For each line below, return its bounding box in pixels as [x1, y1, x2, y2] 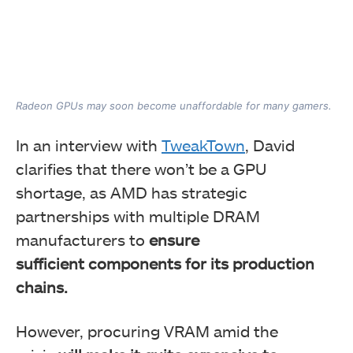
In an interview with [16, 135, 162, 154]
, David [245, 135, 295, 154]
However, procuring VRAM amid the [16, 321, 278, 340]
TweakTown [162, 135, 245, 154]
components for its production [84, 253, 314, 273]
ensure [149, 229, 199, 249]
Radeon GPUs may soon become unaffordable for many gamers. [16, 98, 332, 112]
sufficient [16, 253, 84, 273]
